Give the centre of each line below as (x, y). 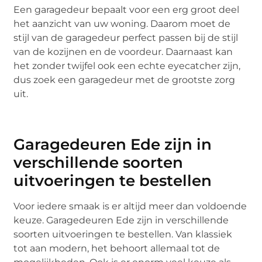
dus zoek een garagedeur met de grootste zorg (125, 80)
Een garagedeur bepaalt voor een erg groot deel (127, 10)
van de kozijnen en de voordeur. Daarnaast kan (123, 52)
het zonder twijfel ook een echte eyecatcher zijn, (127, 66)
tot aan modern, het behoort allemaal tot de (117, 248)
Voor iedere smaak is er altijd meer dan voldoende (130, 206)
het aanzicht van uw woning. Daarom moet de (122, 24)
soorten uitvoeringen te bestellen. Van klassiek (123, 234)
